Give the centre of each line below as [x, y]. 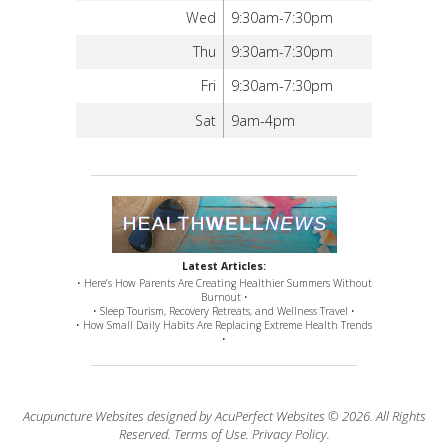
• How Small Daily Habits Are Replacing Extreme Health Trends [224, 324]
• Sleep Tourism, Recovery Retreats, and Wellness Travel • [224, 310]
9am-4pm [263, 120]
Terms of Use [209, 433]
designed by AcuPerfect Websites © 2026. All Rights [284, 415]
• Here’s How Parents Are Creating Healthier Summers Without [224, 282]
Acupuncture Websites [83, 415]
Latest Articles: [224, 265]
